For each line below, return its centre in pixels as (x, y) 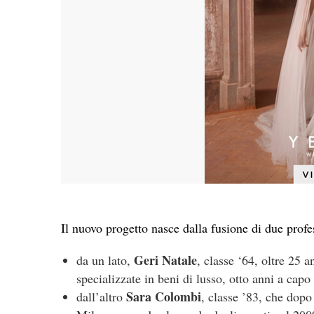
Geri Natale (165, 260)
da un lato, (105, 260)
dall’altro (101, 297)
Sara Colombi (163, 297)
